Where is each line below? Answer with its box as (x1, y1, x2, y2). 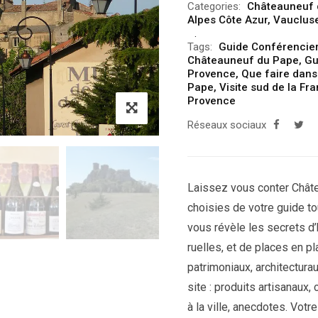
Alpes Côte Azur (187, 13, 268, 26)
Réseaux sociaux (187, 119, 266, 131)
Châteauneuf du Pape (187, 54, 299, 67)
